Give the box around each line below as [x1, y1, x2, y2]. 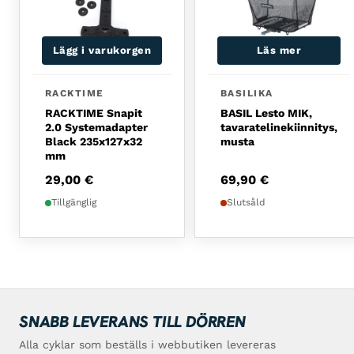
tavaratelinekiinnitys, [220, 121, 337, 134]
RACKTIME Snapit [45, 107, 142, 120]
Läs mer [256, 44, 302, 57]
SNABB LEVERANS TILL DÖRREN [19, 311, 246, 333]
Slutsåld [227, 197, 265, 209]
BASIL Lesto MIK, [220, 107, 312, 120]
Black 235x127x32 [45, 135, 142, 149]
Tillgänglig [51, 197, 96, 209]
